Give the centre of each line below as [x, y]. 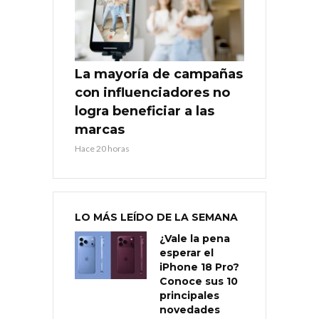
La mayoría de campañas [159, 74]
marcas [100, 129]
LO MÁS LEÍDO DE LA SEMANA [156, 217]
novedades [190, 309]
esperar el [187, 252]
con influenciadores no [152, 92]
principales [189, 295]
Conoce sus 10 [199, 281]
